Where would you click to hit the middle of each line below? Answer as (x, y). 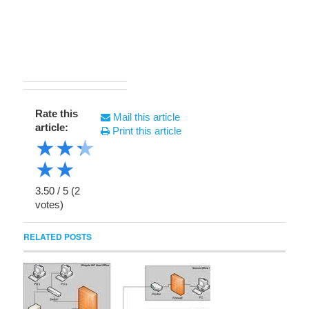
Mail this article (145, 117)
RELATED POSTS (58, 237)
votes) (49, 205)
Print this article (146, 131)
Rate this (57, 113)
